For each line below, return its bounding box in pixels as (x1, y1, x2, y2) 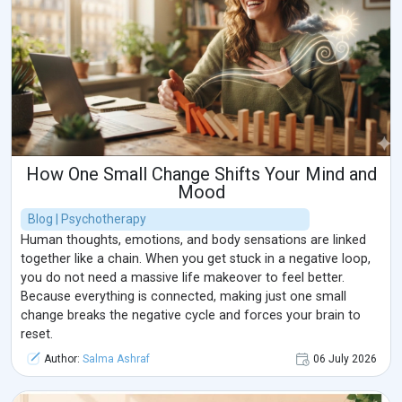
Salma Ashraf (83, 352, 150, 365)
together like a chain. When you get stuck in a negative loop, (21, 250, 371, 267)
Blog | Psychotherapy (28, 211, 146, 226)
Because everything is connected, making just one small (21, 288, 346, 304)
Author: (41, 352, 83, 365)
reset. (21, 326, 53, 342)
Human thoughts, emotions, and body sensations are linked (21, 232, 366, 248)
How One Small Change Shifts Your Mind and (25, 162, 377, 185)
